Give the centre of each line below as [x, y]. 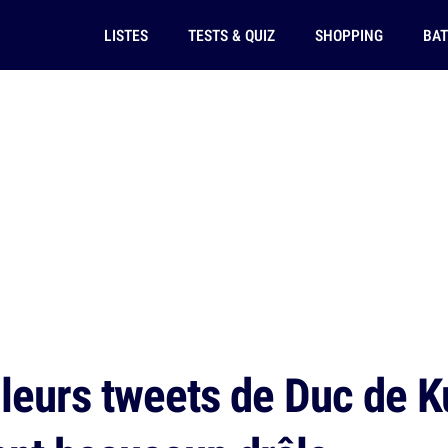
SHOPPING [348, 35]
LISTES [125, 35]
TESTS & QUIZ [231, 35]
